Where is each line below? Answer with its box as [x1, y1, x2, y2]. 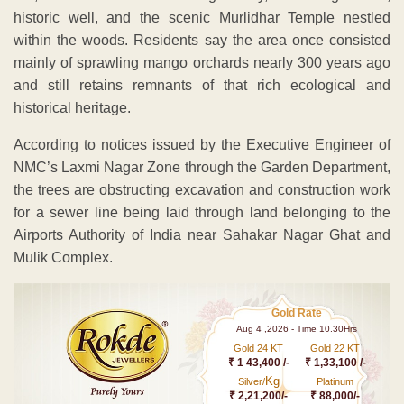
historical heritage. [14, 99, 131, 115]
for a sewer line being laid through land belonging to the [14, 204, 390, 220]
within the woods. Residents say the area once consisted [14, 32, 390, 48]
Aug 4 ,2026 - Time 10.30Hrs [236, 323, 358, 334]
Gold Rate [271, 306, 323, 319]
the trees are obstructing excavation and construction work [14, 181, 390, 197]
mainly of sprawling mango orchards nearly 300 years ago [14, 54, 390, 70]
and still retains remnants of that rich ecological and [14, 77, 390, 93]
